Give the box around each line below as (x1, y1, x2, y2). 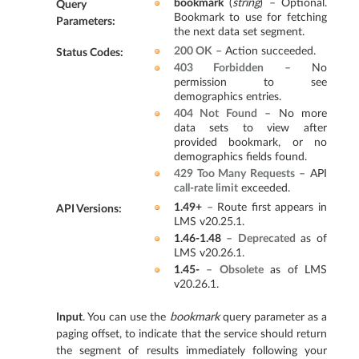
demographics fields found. (173, 150, 307, 163)
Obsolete (219, 263, 264, 276)
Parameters (56, 15, 112, 28)
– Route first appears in (201, 200, 327, 213)
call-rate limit (173, 181, 238, 194)
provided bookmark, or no (173, 135, 327, 148)
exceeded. (237, 181, 290, 194)
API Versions (56, 202, 119, 215)
